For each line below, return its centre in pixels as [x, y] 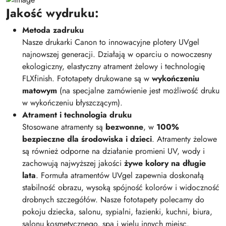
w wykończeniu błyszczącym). [72, 103]
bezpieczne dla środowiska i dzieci [87, 139]
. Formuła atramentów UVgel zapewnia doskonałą [120, 176]
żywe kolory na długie [165, 163]
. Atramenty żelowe [184, 139]
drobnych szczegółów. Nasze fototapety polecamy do [113, 200]
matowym [40, 91]
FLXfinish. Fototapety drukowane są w [87, 79]
